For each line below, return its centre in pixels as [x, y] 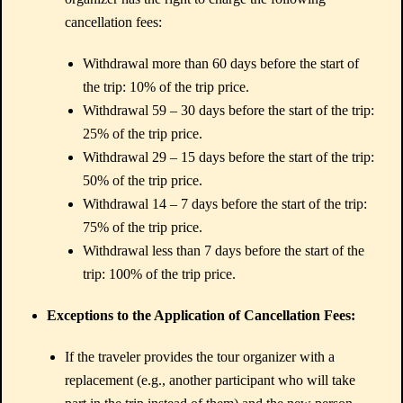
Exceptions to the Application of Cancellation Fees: [201, 315]
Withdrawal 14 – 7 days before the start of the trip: [225, 204]
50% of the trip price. [143, 180]
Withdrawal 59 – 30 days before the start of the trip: [228, 110]
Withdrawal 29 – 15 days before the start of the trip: [228, 157]
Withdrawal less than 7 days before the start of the [224, 251]
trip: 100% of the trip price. [159, 274]
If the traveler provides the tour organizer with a [200, 357]
